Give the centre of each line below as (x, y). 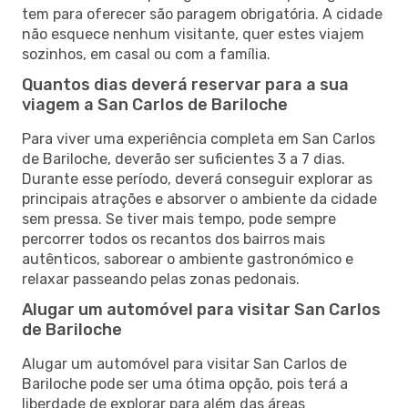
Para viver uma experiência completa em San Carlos (199, 138)
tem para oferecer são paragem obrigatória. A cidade (202, 14)
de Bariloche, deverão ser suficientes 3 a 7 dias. (184, 158)
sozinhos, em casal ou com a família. (146, 54)
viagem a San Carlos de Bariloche (155, 104)
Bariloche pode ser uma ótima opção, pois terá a (185, 383)
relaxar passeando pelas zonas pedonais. (161, 279)
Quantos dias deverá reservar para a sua (185, 84)
